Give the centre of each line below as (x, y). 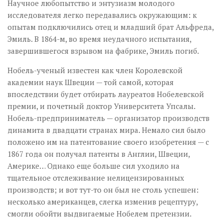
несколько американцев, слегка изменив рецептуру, (103, 202)
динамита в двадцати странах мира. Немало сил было (107, 130)
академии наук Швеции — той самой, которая (91, 82)
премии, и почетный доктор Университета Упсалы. (101, 106)
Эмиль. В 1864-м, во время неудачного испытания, (99, 39)
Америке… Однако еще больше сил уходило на (94, 166)
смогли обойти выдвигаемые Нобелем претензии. (100, 214)
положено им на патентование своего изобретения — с (108, 142)
